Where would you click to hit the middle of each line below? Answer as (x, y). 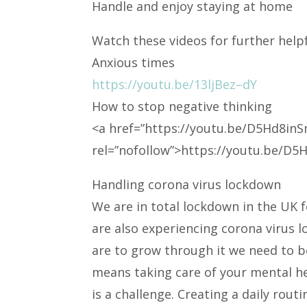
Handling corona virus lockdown (187, 184)
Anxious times (134, 62)
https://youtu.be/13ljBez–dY (175, 84)
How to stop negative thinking (182, 106)
